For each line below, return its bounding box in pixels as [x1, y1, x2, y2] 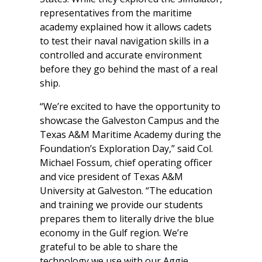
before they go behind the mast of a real [40, 63, 218, 76]
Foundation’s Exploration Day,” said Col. [40, 142, 213, 156]
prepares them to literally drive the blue [40, 212, 214, 226]
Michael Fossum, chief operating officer [40, 156, 212, 170]
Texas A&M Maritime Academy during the [40, 128, 221, 142]
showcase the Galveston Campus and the [40, 114, 219, 127]
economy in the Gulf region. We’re [40, 226, 188, 240]
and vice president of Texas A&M [40, 170, 183, 184]
